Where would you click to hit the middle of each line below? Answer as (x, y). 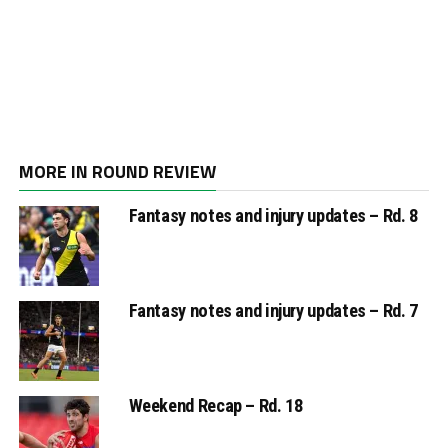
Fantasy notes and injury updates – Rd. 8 (273, 216)
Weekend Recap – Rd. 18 (215, 406)
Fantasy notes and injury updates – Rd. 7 (273, 311)
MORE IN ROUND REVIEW (117, 172)
